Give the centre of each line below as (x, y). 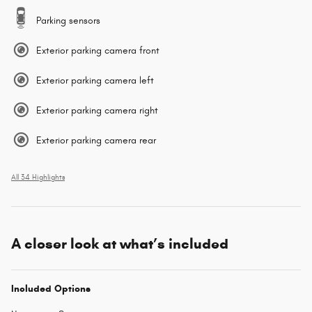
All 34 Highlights (38, 178)
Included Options (51, 289)
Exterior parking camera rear (96, 141)
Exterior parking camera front (98, 51)
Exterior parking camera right (97, 111)
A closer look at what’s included (120, 244)
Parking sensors (68, 21)
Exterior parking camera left (95, 81)
